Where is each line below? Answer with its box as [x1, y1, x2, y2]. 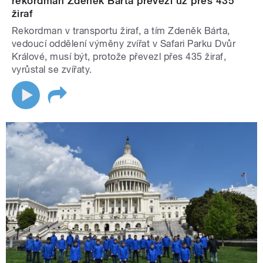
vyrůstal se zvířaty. [12, 63, 92, 75]
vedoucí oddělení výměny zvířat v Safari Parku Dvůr [12, 38, 236, 49]
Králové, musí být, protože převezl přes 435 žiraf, [12, 50, 227, 62]
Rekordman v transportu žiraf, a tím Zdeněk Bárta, [12, 25, 230, 36]
